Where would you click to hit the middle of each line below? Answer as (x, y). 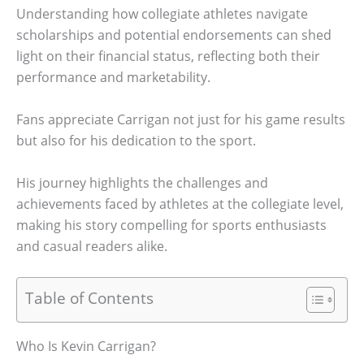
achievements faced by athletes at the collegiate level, (180, 204)
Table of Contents (89, 298)
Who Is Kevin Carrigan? (86, 347)
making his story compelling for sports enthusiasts (171, 225)
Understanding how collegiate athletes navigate (162, 14)
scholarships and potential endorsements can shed (174, 35)
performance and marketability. (113, 78)
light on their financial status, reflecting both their (168, 56)
